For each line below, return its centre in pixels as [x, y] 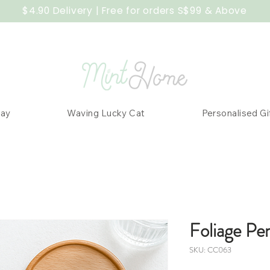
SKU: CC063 [210, 250]
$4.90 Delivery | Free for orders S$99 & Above [135, 11]
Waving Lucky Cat [106, 113]
